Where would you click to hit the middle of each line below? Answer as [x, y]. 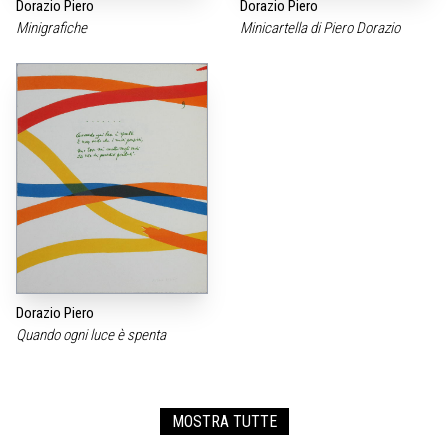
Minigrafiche [53, 28]
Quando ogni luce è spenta [92, 334]
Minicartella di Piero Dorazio [321, 28]
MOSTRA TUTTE [224, 421]
